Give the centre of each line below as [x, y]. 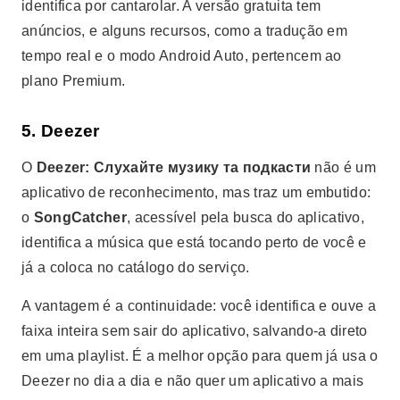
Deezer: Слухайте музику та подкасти [174, 167]
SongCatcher [80, 217]
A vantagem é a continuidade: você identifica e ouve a [199, 306]
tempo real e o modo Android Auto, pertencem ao [182, 56]
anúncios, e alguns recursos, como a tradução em [185, 31]
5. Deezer [61, 131]
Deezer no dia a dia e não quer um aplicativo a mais [193, 381]
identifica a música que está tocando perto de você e [194, 242]
